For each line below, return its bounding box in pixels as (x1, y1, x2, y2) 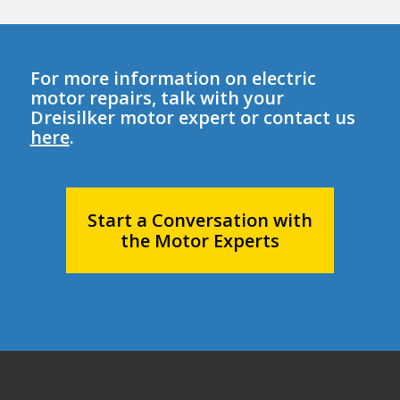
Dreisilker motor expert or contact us (29, 104, 355, 129)
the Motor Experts (120, 228, 279, 253)
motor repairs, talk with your (29, 85, 284, 110)
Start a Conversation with (87, 207, 312, 232)
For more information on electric (29, 65, 316, 90)
